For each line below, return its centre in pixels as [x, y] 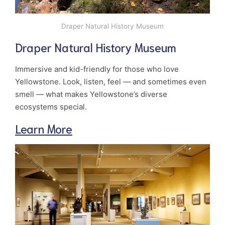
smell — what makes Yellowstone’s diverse [91, 94]
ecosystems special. [52, 106]
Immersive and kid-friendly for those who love [97, 69]
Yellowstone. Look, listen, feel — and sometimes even [111, 81]
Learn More [44, 128]
